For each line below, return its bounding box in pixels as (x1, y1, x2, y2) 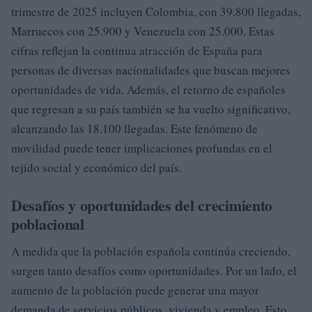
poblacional (11, 212, 84, 235)
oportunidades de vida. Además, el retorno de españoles (11, 81, 286, 97)
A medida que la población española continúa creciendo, (11, 243, 290, 259)
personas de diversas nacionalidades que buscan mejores (11, 62, 290, 78)
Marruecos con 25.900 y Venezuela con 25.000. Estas (11, 23, 274, 39)
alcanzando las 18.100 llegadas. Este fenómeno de (11, 120, 258, 136)
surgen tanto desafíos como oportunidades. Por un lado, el (11, 263, 297, 279)
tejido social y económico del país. (11, 159, 182, 175)
